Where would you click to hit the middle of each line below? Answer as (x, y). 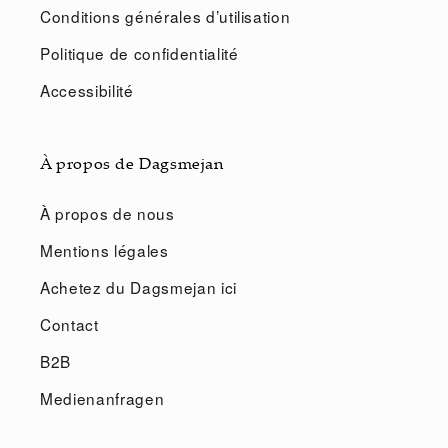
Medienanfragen (102, 397)
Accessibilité (87, 89)
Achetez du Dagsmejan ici (138, 286)
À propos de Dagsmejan (132, 162)
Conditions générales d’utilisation (165, 15)
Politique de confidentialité (139, 52)
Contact (69, 323)
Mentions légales (104, 249)
